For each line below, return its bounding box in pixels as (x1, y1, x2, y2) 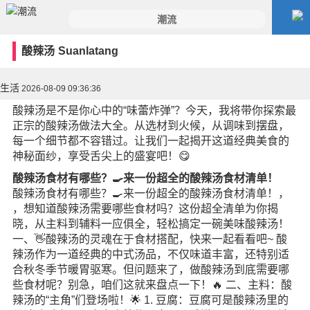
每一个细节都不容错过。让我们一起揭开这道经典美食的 (12, 135, 289, 147)
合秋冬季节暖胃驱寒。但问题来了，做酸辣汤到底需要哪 (12, 264, 289, 275)
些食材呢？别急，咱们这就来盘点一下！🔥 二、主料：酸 (12, 279, 292, 291)
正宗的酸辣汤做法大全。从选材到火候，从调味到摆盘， (12, 120, 289, 131)
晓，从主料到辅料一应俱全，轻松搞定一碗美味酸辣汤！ (12, 218, 289, 230)
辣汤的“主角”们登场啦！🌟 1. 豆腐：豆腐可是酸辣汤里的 (12, 294, 289, 306)
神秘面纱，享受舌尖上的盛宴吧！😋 (12, 150, 190, 162)
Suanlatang (58, 45, 119, 57)
